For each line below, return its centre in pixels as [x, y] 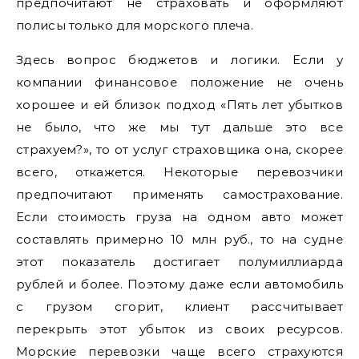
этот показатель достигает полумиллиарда [179, 261]
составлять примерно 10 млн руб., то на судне [179, 239]
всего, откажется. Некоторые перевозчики [179, 171]
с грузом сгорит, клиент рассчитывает [179, 306]
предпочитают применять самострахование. [179, 194]
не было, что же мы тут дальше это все [179, 127]
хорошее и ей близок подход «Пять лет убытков [179, 104]
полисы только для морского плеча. [135, 25]
